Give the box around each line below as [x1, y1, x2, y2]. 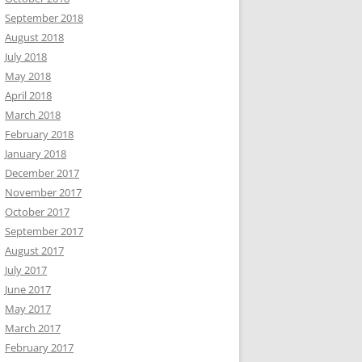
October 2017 [5, 204, 69, 219]
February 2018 [5, 127, 74, 141]
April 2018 [5, 88, 52, 103]
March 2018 [5, 107, 61, 122]
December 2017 [5, 166, 79, 180]
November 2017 [5, 185, 82, 200]
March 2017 [5, 321, 61, 335]
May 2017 [5, 301, 51, 316]
